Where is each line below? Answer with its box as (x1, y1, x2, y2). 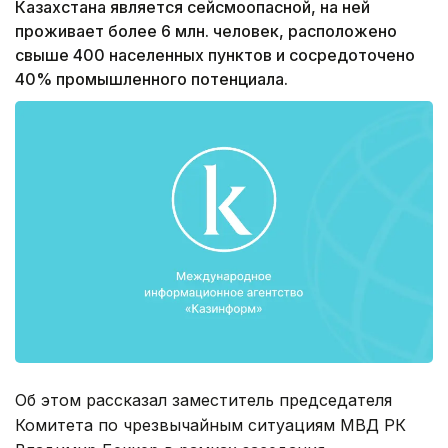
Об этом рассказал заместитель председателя (15, 389, 392, 410)
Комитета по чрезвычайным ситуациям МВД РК (15, 414, 406, 435)
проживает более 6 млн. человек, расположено (15, 21, 397, 42)
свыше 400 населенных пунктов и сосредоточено (15, 45, 415, 66)
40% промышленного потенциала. (15, 69, 288, 90)
